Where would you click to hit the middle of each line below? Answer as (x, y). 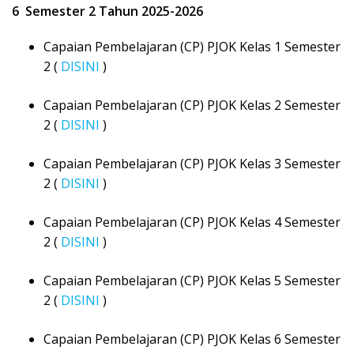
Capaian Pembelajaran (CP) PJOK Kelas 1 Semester (192, 47)
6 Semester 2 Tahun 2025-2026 (107, 11)
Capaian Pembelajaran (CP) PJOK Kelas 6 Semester (192, 339)
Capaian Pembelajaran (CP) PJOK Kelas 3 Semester (192, 164)
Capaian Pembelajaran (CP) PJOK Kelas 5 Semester (192, 281)
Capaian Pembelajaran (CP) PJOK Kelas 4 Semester (192, 222)
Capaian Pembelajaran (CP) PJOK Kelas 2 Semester (192, 105)
